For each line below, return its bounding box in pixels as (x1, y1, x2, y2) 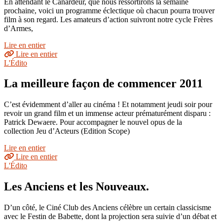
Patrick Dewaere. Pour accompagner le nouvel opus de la (4, 118, 182, 127)
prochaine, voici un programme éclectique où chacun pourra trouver (4, 6, 215, 15)
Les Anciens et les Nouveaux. (4, 180, 149, 193)
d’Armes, (4, 24, 33, 33)
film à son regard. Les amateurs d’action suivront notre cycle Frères (4, 15, 213, 24)
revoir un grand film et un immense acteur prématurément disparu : (4, 109, 211, 118)
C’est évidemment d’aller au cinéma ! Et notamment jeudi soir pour (4, 100, 212, 109)
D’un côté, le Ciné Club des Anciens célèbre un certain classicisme (4, 203, 211, 212)
